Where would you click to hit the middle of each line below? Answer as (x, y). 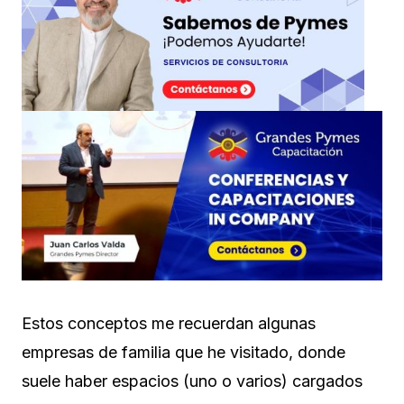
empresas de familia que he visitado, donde (184, 352)
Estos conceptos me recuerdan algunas (169, 323)
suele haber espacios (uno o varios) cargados (192, 381)
